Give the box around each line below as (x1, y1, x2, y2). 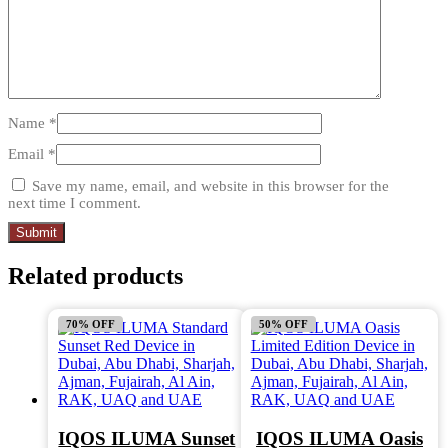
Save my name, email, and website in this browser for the (32, 177, 389, 194)
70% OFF (66, 318, 115, 331)
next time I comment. (8, 194, 141, 211)
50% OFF (258, 318, 308, 331)
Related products (8, 262, 183, 289)
